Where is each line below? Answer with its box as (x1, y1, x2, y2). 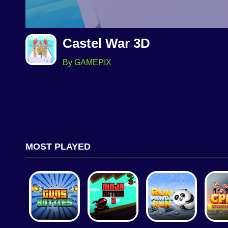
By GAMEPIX (63, 58, 111, 67)
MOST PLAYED (25, 141, 91, 152)
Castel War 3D (63, 36, 150, 51)
